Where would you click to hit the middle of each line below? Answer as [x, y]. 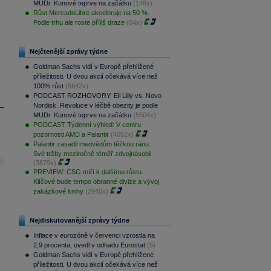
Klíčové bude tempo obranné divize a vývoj [96, 181]
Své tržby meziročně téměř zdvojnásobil [92, 154]
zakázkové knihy [58, 191]
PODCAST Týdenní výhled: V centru [87, 125]
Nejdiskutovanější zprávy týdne [79, 220]
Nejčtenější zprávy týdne [68, 51]
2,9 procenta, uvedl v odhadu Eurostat [89, 245]
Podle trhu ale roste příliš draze [79, 22]
